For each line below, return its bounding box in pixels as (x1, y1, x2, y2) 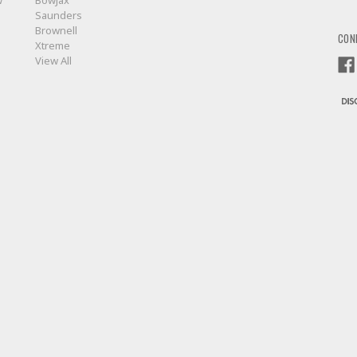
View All (34, 53, 72, 69)
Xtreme (34, 38, 70, 53)
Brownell (34, 23, 77, 38)
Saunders (34, 8, 82, 23)
